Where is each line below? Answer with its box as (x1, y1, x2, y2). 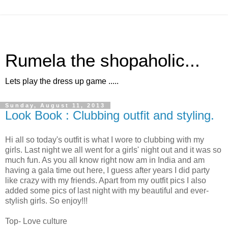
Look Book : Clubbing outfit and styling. (5, 108, 214, 122)
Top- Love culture (5, 216, 67, 225)
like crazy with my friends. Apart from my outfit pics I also (5, 176, 206, 185)
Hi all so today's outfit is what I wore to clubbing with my (5, 135, 204, 144)
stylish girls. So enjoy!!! (5, 196, 88, 205)
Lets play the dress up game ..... (5, 77, 119, 85)
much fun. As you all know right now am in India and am (5, 155, 205, 164)
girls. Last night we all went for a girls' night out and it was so (5, 145, 221, 154)
